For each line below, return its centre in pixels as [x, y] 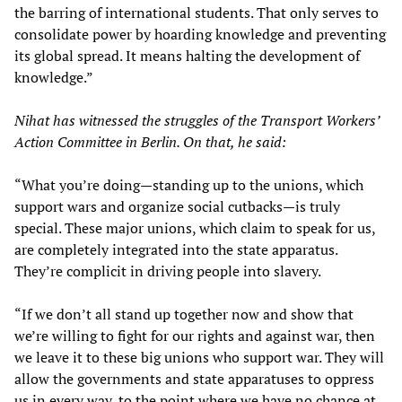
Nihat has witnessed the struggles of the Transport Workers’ [197, 120]
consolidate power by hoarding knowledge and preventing [200, 34]
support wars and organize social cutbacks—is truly [177, 206]
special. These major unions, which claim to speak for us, [195, 227]
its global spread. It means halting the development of [187, 55]
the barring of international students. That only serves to [197, 12]
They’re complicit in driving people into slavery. [168, 271]
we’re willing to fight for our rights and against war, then [195, 335]
